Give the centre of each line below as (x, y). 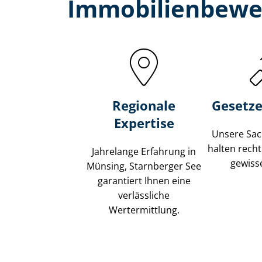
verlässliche (144, 196)
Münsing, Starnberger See (144, 166)
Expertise (144, 123)
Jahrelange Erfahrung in (144, 152)
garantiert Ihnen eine (144, 181)
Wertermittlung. (144, 210)
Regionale (144, 106)
